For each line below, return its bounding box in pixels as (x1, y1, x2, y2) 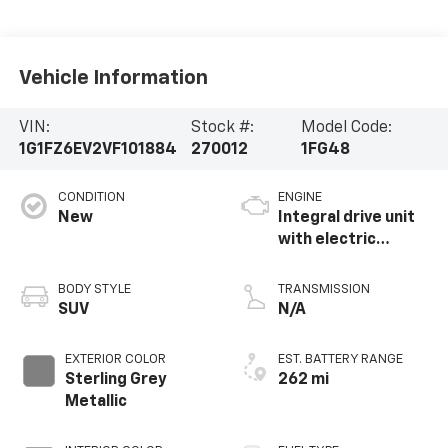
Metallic (64, 393, 127, 410)
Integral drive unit (278, 209, 415, 226)
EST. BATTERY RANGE (278, 352, 403, 366)
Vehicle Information (18, 67, 208, 88)
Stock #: (190, 119, 254, 136)
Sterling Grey (64, 371, 167, 388)
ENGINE (278, 190, 322, 204)
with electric (278, 231, 376, 248)
